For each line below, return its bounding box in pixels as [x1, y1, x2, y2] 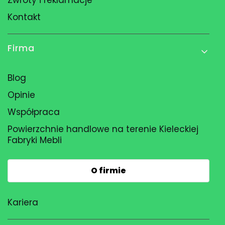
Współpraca [8, 105, 60, 118]
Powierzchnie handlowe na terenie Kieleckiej [8, 123, 198, 135]
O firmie [91, 164, 126, 176]
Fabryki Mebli [8, 134, 62, 146]
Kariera [8, 196, 38, 208]
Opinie [8, 88, 35, 101]
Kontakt [8, 11, 41, 23]
